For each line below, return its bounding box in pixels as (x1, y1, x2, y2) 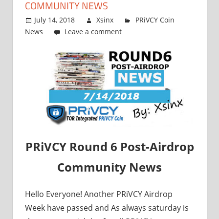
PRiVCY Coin (135, 15, 175, 25)
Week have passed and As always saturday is (25, 202, 189, 213)
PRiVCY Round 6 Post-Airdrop (25, 138, 194, 154)
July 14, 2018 (34, 15, 75, 25)
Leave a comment (65, 27, 122, 37)
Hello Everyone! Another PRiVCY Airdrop (25, 188, 173, 199)
